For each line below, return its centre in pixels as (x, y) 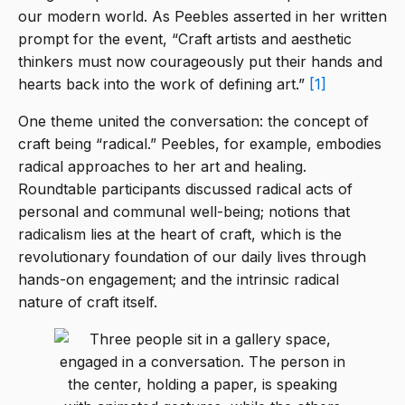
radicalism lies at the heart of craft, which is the (180, 235)
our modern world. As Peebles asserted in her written (202, 17)
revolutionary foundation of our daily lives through (192, 257)
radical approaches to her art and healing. (162, 167)
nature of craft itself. (88, 302)
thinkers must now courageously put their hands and (200, 62)
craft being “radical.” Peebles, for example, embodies (200, 144)
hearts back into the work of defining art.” (164, 85)
